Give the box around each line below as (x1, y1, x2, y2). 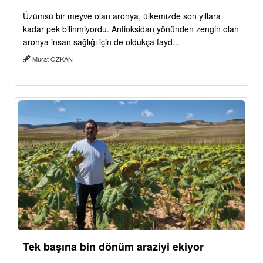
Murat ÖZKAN (31, 53, 75, 63)
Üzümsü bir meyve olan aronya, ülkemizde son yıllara (23, 9, 221, 22)
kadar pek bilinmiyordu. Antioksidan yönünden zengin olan (23, 22, 239, 35)
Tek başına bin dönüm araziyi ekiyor (23, 239, 204, 255)
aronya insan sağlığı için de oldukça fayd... (23, 35, 180, 48)
